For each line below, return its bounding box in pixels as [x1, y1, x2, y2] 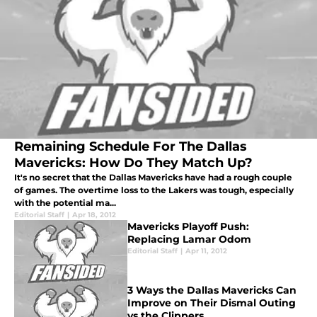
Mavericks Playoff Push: [127, 220, 249, 234]
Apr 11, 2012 [185, 246, 227, 256]
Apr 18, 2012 [72, 210, 116, 220]
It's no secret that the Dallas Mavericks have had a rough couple [14, 172, 292, 183]
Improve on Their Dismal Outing [127, 296, 296, 310]
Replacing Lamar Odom [127, 233, 251, 246]
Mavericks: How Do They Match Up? [14, 155, 253, 171]
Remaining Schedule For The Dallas [14, 139, 247, 155]
